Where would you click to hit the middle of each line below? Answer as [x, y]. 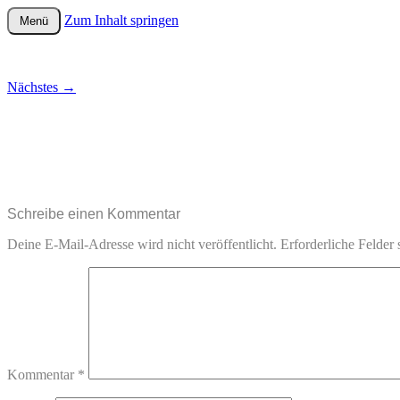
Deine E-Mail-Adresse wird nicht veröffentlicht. [142, 244]
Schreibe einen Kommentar [94, 214]
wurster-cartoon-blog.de [146, 41]
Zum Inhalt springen [121, 20]
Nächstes [34, 87]
